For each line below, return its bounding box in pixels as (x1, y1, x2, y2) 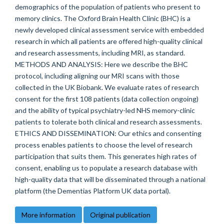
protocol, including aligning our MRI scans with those (15, 71, 179, 80)
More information (21, 210, 75, 219)
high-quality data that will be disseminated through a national (15, 175, 205, 183)
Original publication (90, 210, 150, 219)
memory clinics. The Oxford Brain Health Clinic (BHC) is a (15, 14, 190, 22)
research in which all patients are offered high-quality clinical (15, 37, 202, 45)
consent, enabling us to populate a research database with (15, 163, 197, 172)
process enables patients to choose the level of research (15, 140, 192, 149)
